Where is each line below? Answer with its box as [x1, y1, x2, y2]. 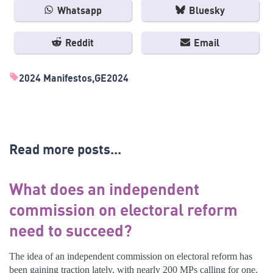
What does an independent [9, 179, 199, 199]
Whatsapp [54, 4, 102, 16]
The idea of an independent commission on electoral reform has [9, 250, 252, 261]
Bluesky [186, 4, 225, 16]
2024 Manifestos [19, 71, 92, 84]
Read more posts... [9, 141, 121, 158]
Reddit [62, 36, 94, 49]
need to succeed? [9, 220, 132, 240]
